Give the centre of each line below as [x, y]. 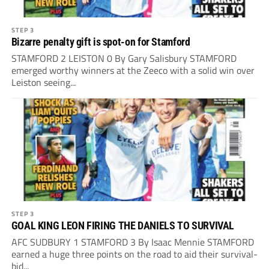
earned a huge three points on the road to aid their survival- [134, 254]
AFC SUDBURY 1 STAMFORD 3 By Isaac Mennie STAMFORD [132, 242]
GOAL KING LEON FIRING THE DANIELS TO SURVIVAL [123, 226]
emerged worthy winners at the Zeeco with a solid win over [133, 71]
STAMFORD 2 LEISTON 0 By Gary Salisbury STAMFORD [124, 59]
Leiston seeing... [43, 83]
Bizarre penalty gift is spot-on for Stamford [101, 42]
